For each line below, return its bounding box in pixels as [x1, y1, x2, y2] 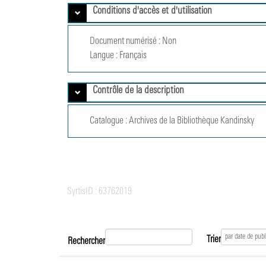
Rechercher [68, 236, 106, 246]
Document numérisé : [90, 37, 161, 46]
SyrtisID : [67, 187, 97, 197]
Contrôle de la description [93, 85, 185, 96]
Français [119, 51, 147, 61]
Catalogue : [90, 116, 128, 126]
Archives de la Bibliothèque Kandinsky [129, 116, 255, 126]
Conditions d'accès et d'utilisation [93, 6, 213, 16]
